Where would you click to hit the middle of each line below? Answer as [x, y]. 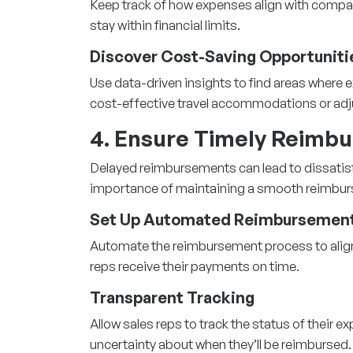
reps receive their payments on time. [195, 266]
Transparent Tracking [172, 297]
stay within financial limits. [165, 24]
